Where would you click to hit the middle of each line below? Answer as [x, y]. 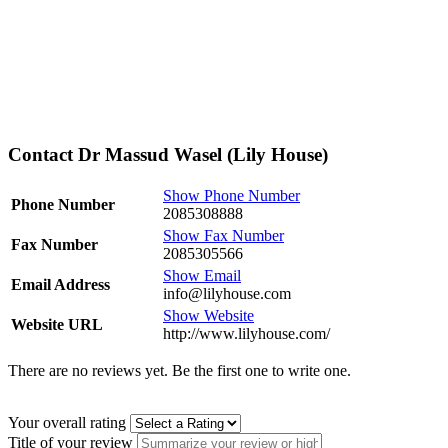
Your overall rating [67, 423]
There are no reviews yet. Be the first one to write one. [179, 371]
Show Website [208, 316]
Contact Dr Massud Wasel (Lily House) [168, 154]
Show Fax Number [223, 236]
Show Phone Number [231, 196]
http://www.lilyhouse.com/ [246, 334]
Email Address [60, 285]
